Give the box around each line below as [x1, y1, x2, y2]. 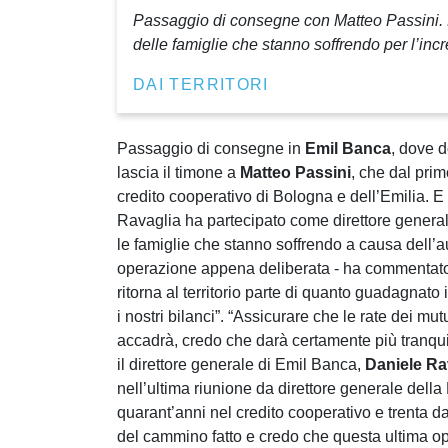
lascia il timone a [117, 164, 240, 182]
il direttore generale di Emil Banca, [117, 356, 365, 374]
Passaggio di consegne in [117, 140, 305, 158]
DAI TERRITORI [133, 76, 269, 94]
